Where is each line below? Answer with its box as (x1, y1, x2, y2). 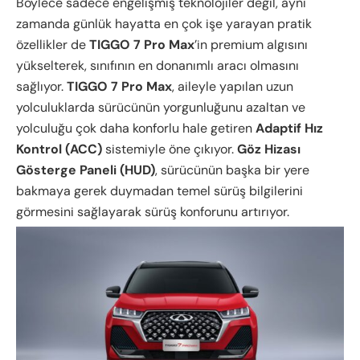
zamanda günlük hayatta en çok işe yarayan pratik (16, 14, 312, 32)
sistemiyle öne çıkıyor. (102, 140, 237, 157)
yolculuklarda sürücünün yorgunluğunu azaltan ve (16, 98, 305, 116)
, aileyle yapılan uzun (172, 77, 293, 95)
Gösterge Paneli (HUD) (16, 161, 155, 178)
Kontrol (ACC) (16, 140, 102, 157)
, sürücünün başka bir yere (155, 161, 309, 178)
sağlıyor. (16, 77, 67, 95)
